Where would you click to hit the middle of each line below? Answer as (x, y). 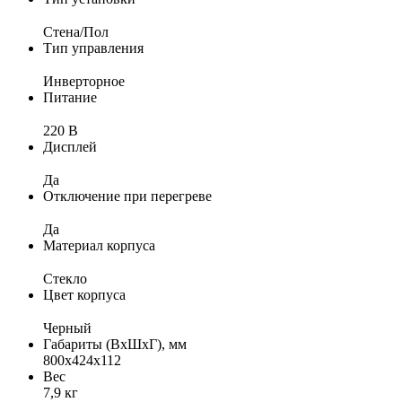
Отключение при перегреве (127, 196)
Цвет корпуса (84, 294)
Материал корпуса (99, 245)
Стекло (65, 278)
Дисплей (70, 146)
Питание (70, 97)
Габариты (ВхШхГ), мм (115, 344)
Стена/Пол (76, 31)
